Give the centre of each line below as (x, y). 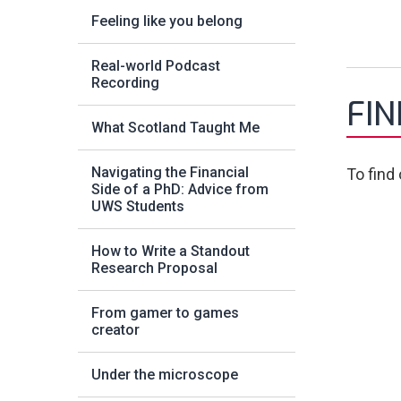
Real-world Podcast (156, 66)
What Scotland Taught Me (175, 128)
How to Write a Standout (171, 251)
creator (115, 330)
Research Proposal (154, 268)
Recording (125, 83)
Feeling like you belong (167, 21)
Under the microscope (165, 375)
